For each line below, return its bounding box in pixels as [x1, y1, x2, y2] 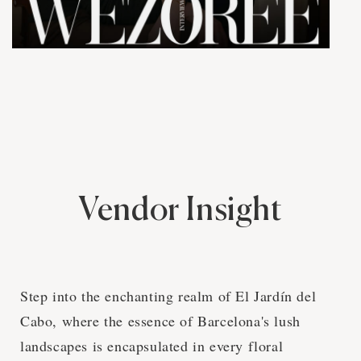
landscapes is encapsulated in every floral [20, 335, 284, 355]
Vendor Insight [78, 194, 283, 227]
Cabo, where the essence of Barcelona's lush [20, 310, 301, 330]
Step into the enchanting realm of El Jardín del [20, 285, 317, 305]
